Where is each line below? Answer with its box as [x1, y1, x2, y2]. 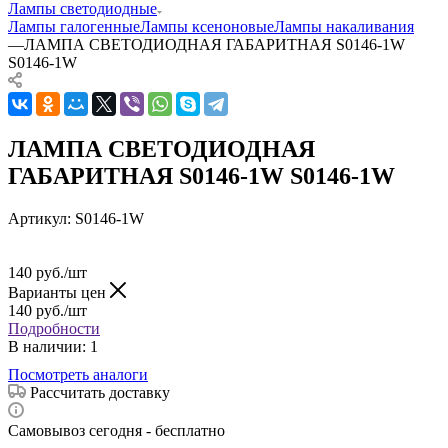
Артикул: [8, 209, 71, 227]
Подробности [8, 319, 100, 337]
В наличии [8, 337, 82, 355]
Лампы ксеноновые [140, 17, 274, 35]
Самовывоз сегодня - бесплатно [8, 421, 225, 439]
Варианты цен [8, 283, 110, 301]
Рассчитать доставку [30, 383, 170, 401]
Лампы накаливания [274, 17, 414, 35]
